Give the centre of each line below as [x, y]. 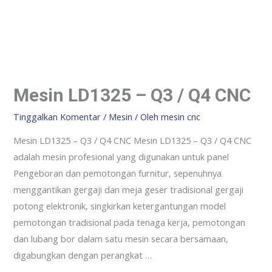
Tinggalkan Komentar [57, 117]
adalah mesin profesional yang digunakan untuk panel [121, 156]
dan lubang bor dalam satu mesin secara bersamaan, [121, 238]
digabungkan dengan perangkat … [83, 255]
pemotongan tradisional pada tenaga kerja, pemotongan [130, 222]
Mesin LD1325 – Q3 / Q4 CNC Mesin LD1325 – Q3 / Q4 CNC [133, 140]
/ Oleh [147, 117]
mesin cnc [181, 117]
